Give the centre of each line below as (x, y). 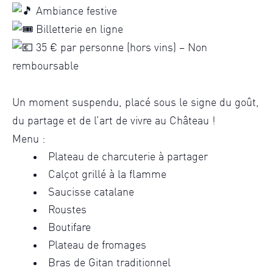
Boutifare (69, 228)
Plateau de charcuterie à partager (128, 158)
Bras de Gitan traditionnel (109, 264)
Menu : (29, 140)
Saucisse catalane (91, 193)
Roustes (67, 211)
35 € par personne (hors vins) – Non (120, 48)
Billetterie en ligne (78, 30)
